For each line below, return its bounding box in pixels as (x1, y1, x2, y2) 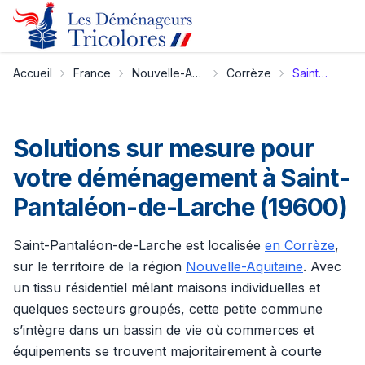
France (73, 66, 111, 80)
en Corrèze (265, 237, 335, 253)
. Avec (303, 258, 341, 275)
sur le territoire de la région (13, 258, 186, 275)
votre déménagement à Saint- (13, 163, 350, 192)
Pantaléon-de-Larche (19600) (13, 192, 347, 222)
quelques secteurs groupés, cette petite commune (13, 301, 323, 317)
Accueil (13, 66, 52, 80)
